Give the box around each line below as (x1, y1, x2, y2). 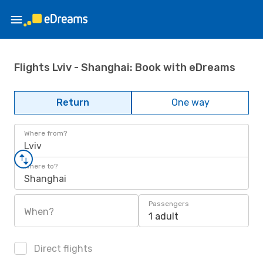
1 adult (149, 211, 178, 222)
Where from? (24, 129, 67, 137)
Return (56, 97, 89, 108)
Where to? (24, 162, 58, 170)
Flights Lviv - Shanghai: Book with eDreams (14, 60, 235, 74)
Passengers (149, 200, 189, 208)
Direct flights (32, 243, 92, 254)
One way (171, 97, 210, 108)
